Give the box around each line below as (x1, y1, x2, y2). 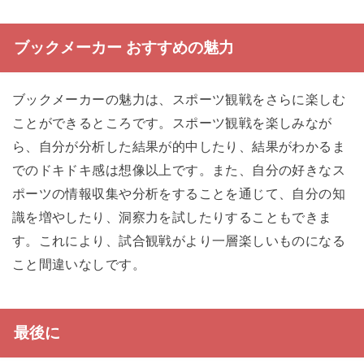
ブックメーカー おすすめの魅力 (13, 38, 234, 56)
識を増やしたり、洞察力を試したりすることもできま (11, 209, 332, 224)
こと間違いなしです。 (11, 256, 145, 271)
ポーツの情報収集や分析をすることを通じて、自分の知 (11, 185, 346, 201)
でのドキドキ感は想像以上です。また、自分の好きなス (11, 162, 346, 177)
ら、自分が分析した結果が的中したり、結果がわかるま (11, 138, 346, 154)
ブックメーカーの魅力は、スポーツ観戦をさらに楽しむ (11, 91, 346, 106)
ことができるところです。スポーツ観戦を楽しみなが (11, 115, 332, 130)
